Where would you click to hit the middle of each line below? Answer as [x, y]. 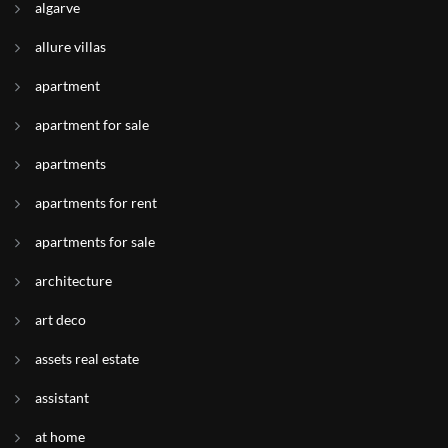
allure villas [70, 46]
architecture [73, 280]
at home [60, 436]
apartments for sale [95, 241]
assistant [62, 397]
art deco [60, 319]
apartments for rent [96, 202]
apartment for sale [92, 124]
